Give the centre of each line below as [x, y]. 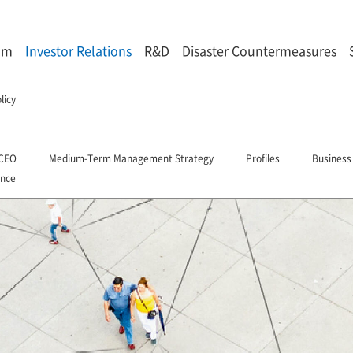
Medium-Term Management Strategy [131, 158]
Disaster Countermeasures [259, 50]
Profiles [263, 158]
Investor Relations [78, 50]
